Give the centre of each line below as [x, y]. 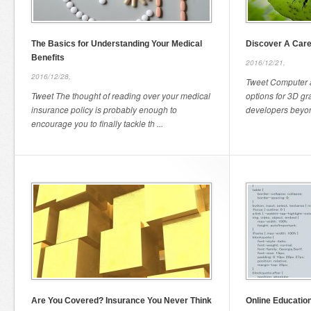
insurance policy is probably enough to [104, 109]
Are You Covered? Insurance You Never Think [121, 301]
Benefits [48, 58]
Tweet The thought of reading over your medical [121, 95]
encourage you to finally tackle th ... [97, 123]
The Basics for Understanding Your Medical [117, 44]
